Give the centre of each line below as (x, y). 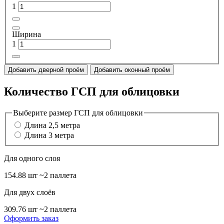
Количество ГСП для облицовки (92, 91)
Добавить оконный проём (132, 70)
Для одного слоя (32, 158)
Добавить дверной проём (46, 70)
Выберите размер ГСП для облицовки (78, 112)
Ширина (26, 34)
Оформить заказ (31, 218)
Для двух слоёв (30, 192)
